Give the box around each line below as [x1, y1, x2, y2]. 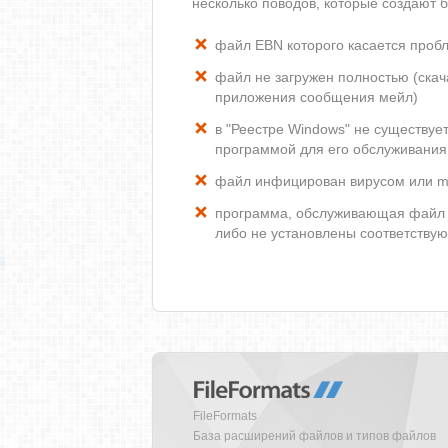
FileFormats [193, 409, 257, 423]
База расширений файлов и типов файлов [193, 429, 436, 443]
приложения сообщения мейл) [215, 89, 418, 105]
